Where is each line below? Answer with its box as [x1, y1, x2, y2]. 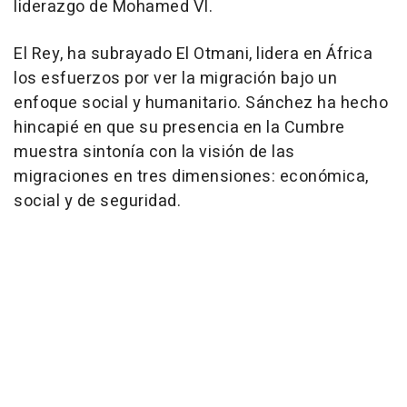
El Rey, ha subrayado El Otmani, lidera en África [14, 41, 372, 66]
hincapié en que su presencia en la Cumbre [14, 114, 345, 140]
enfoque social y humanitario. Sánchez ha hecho [14, 90, 388, 115]
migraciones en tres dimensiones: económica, [14, 164, 369, 189]
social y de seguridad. [14, 188, 181, 213]
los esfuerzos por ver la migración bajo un [14, 65, 337, 91]
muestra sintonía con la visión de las [14, 139, 295, 164]
